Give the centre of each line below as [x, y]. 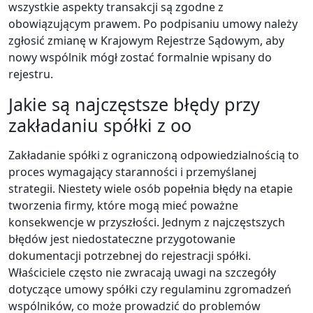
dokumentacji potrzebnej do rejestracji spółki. [130, 255]
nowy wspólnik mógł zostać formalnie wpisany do [140, 57]
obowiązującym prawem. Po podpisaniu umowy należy [153, 23]
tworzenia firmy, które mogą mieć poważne [123, 205]
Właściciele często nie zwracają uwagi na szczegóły [142, 272]
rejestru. [31, 74]
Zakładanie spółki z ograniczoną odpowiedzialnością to [154, 155]
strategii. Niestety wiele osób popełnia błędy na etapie [151, 188]
